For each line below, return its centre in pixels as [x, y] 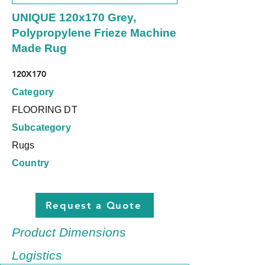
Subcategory [41, 127]
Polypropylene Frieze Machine [94, 33]
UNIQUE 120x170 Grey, [74, 17]
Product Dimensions [69, 232]
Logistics [37, 255]
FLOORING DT [45, 110]
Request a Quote [93, 205]
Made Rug [39, 48]
